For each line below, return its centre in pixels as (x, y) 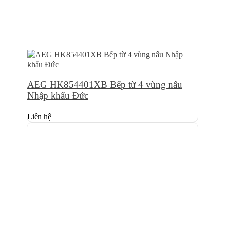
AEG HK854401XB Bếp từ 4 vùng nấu (105, 85)
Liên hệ (39, 116)
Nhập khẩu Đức (58, 96)
